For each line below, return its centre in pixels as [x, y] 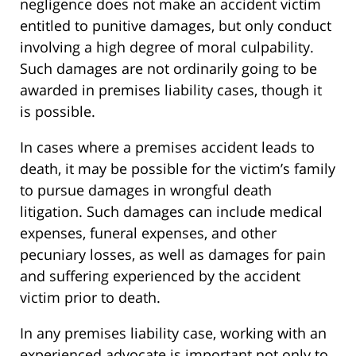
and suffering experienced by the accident [160, 276]
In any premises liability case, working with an [173, 333]
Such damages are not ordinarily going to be [168, 69]
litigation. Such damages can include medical [171, 212]
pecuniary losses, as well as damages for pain [173, 255]
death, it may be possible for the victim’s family [178, 169]
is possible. [58, 112]
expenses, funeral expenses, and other [148, 233]
